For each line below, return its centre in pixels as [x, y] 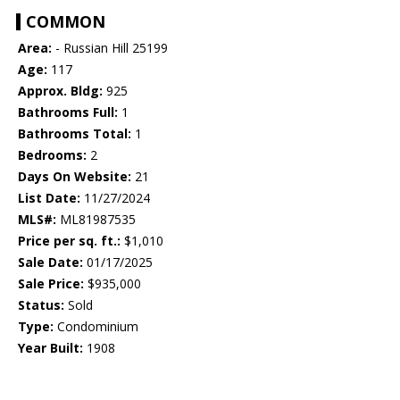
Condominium [96, 327]
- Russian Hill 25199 [110, 48]
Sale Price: [51, 284]
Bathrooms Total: [75, 134]
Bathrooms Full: [68, 112]
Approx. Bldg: [60, 91]
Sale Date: [50, 262]
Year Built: [50, 348]
